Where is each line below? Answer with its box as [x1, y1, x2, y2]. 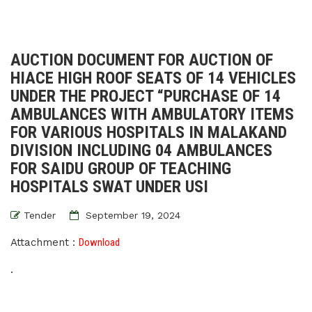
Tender [24, 210, 56, 221]
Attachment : [10, 236, 79, 249]
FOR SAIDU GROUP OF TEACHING [10, 159, 231, 178]
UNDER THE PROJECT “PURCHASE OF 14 [10, 86, 281, 106]
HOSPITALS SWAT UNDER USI [10, 177, 208, 196]
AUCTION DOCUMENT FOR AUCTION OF [10, 50, 273, 70]
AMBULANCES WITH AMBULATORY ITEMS [10, 104, 294, 124]
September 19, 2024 [82, 210, 180, 221]
